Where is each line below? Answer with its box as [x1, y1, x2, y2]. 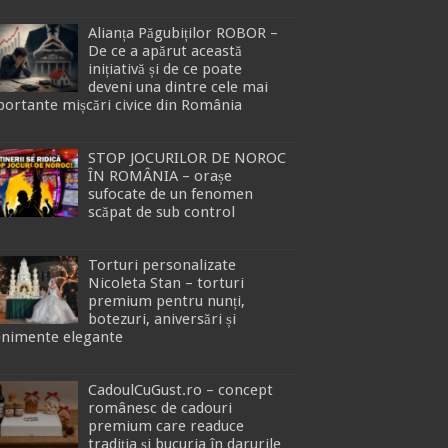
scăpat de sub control [88, 202, 235, 221]
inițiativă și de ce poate [88, 59, 242, 78]
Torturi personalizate [88, 255, 236, 274]
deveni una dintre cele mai [88, 77, 268, 96]
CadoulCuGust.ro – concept [88, 380, 273, 399]
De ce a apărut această [88, 41, 242, 60]
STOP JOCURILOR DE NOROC [88, 148, 286, 167]
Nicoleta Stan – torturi [88, 273, 244, 292]
